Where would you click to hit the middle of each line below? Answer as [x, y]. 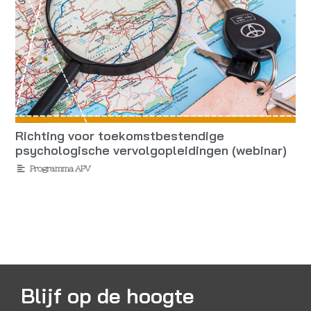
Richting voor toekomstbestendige [120, 135]
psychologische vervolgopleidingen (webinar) [151, 150]
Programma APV [60, 168]
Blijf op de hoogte [108, 295]
